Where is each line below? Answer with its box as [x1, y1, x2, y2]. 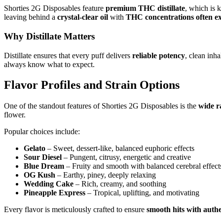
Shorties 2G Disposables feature [4, 4, 106, 13]
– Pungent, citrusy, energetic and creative [62, 153, 191, 162]
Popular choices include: [4, 127, 80, 136]
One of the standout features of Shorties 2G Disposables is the [4, 102, 198, 110]
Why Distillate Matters [4, 31, 95, 41]
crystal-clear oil [57, 13, 108, 22]
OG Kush [24, 171, 55, 180]
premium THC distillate [106, 4, 185, 13]
